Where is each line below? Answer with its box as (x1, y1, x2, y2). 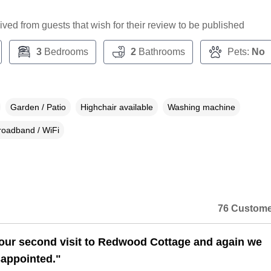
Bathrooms (135, 47, 185, 57)
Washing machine (167, 102, 235, 113)
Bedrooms (41, 47, 88, 57)
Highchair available (80, 102, 153, 113)
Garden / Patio (10, 102, 66, 113)
